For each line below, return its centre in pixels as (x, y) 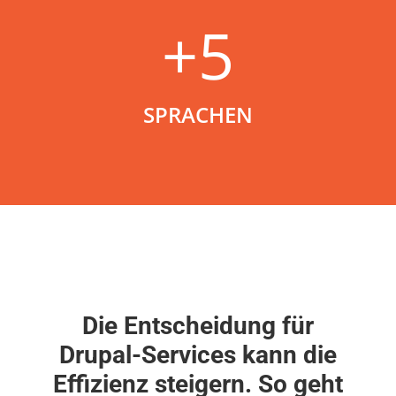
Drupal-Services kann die (198, 354)
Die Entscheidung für (198, 325)
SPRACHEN (198, 114)
